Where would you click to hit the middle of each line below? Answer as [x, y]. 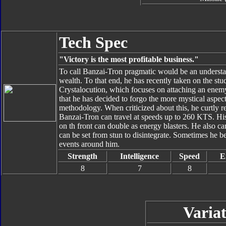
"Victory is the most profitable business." [129, 59]
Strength [82, 156]
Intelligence [139, 156]
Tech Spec [93, 42]
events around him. [89, 144]
